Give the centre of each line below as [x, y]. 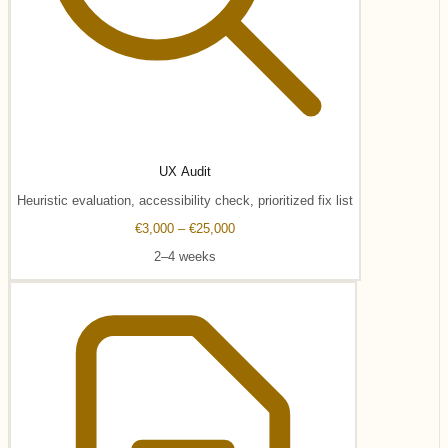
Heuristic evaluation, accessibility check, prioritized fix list [185, 200]
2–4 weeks [185, 257]
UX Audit [185, 172]
